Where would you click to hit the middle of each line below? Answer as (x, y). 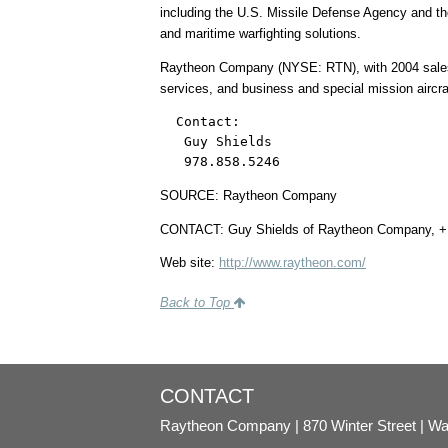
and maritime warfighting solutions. (260, 34)
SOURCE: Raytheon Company (248, 195)
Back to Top (197, 302)
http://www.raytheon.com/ (292, 263)
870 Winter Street (359, 425)
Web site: (189, 263)
